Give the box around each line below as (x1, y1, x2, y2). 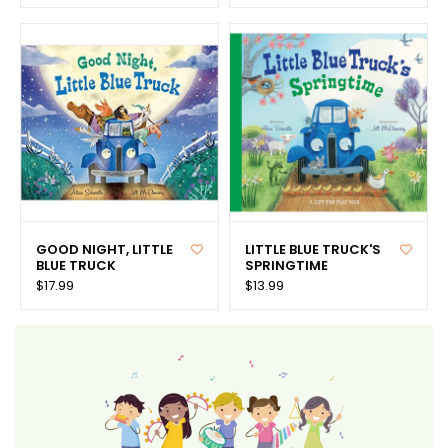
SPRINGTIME (245, 255, 328, 275)
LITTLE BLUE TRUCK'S (245, 239, 381, 259)
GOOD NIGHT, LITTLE (36, 239, 173, 259)
